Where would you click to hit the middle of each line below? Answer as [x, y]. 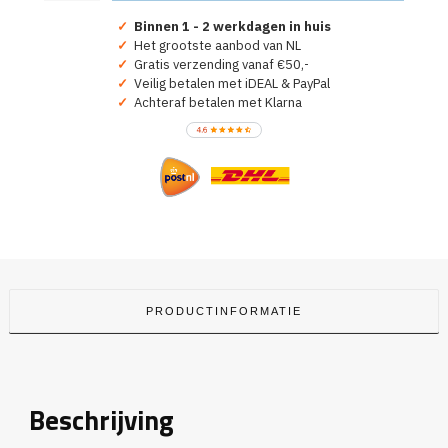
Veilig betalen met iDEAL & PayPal [229, 84]
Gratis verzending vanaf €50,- [218, 65]
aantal [60, 77]
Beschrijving [101, 420]
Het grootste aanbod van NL [214, 46]
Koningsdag [76, 59]
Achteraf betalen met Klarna [215, 103]
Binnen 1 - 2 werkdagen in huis [232, 27]
